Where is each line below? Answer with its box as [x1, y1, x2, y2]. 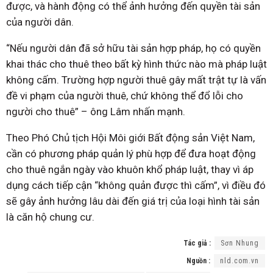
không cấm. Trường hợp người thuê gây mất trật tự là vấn [6, 74, 266, 87]
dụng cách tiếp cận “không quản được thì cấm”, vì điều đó [6, 179, 266, 192]
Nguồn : [186, 257, 210, 266]
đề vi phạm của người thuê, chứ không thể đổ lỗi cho [6, 90, 243, 102]
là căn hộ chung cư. [6, 211, 94, 224]
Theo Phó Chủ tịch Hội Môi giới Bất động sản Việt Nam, [6, 132, 255, 144]
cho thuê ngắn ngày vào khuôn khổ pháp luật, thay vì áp [6, 163, 253, 176]
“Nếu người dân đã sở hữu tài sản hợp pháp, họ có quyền [6, 42, 261, 55]
